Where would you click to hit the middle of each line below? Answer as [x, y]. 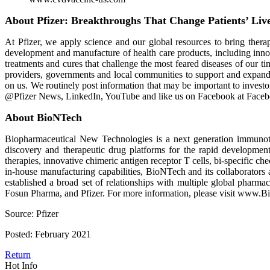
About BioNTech [43, 118]
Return [18, 255]
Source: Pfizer [32, 214]
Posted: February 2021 [48, 234]
